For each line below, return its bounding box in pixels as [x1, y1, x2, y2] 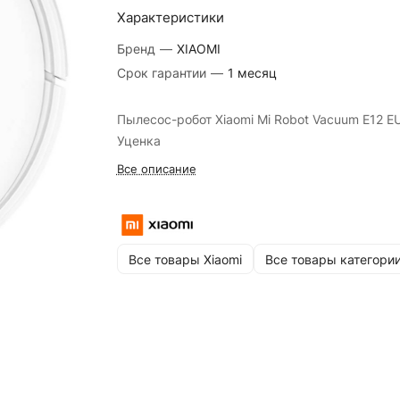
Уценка [116, 133, 161, 148]
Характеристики [116, 9, 224, 26]
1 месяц [227, 65, 277, 80]
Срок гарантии [116, 65, 210, 80]
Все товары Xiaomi [128, 251, 242, 267]
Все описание [116, 162, 196, 176]
